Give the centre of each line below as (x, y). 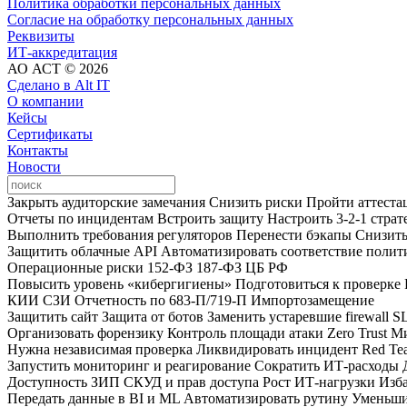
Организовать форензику (85, 333)
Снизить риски (256, 202)
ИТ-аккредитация (62, 52)
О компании (45, 101)
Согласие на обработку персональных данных (150, 19)
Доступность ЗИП (64, 382)
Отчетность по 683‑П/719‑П (161, 300)
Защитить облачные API (82, 251)
